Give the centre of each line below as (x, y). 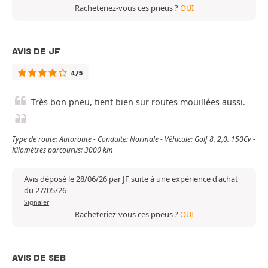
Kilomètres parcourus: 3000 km (63, 150)
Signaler (36, 202)
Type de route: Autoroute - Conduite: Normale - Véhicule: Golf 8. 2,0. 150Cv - (134, 139)
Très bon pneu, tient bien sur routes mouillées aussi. (138, 102)
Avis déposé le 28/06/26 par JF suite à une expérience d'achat (131, 179)
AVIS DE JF (36, 52)
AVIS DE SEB (39, 258)
